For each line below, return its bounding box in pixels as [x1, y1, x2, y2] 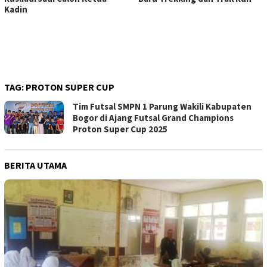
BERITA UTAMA [4, 159, 67, 172]
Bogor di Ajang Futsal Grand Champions [73, 112, 234, 124]
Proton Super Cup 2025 [73, 123, 167, 135]
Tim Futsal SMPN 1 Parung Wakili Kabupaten [73, 101, 252, 113]
